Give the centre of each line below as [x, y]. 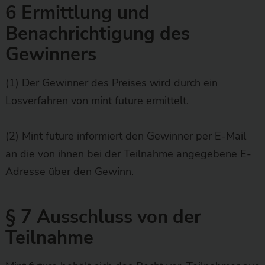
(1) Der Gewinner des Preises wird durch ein [111, 83]
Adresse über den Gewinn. [69, 171]
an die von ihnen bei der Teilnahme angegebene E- [128, 153]
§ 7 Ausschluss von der [103, 217]
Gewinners [51, 54]
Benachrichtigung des [97, 33]
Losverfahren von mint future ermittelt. [97, 100]
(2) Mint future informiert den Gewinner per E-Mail [125, 136]
